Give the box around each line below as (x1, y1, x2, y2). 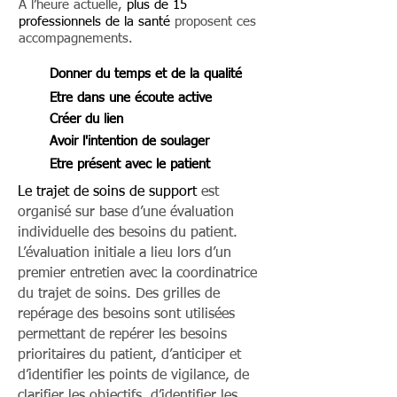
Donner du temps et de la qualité (50, 67, 242, 81)
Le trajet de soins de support (18, 185, 197, 199)
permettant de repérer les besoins (18, 328, 227, 342)
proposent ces (175, 15, 256, 28)
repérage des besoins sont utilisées (18, 307, 235, 322)
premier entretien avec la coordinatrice (18, 267, 257, 281)
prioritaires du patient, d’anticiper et (18, 348, 241, 362)
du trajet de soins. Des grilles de (18, 287, 220, 301)
